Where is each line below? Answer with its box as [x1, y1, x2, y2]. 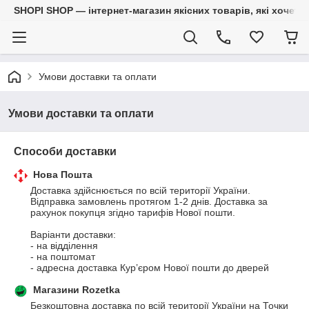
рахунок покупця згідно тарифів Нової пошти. [30, 207, 238, 218]
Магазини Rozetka [33, 284, 120, 295]
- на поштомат [30, 251, 95, 262]
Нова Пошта [33, 169, 92, 180]
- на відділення [30, 240, 101, 251]
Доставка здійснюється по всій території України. [30, 185, 250, 196]
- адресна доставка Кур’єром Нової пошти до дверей [30, 262, 269, 273]
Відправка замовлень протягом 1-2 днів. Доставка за [30, 196, 268, 207]
